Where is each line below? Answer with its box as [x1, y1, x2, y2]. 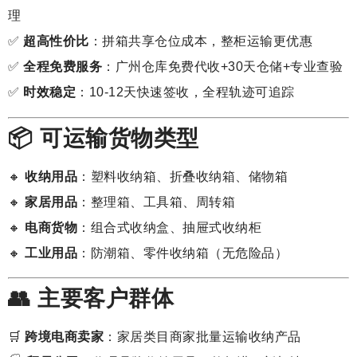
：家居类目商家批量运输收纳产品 [104, 330, 301, 344]
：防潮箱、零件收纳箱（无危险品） [77, 245, 288, 260]
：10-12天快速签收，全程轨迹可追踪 [76, 85, 295, 100]
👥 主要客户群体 [8, 286, 174, 312]
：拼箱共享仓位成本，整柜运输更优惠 [88, 34, 312, 49]
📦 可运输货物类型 [8, 125, 199, 151]
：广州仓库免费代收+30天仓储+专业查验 [102, 60, 343, 74]
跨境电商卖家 [25, 330, 104, 344]
